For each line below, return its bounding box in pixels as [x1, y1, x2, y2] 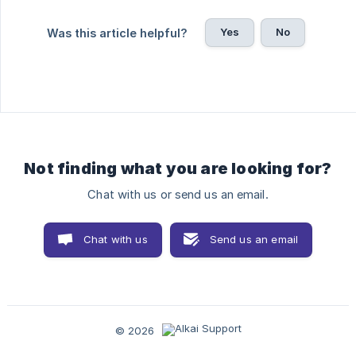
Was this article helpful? [46, 26, 188, 41]
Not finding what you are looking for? [24, 159, 332, 179]
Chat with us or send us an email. [87, 188, 269, 203]
